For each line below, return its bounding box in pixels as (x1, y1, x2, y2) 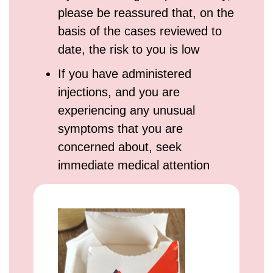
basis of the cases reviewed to (58, 24, 222, 38)
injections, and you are (58, 85, 180, 99)
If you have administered (58, 67, 191, 80)
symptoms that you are (58, 122, 183, 135)
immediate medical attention (58, 158, 210, 172)
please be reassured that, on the (58, 6, 234, 19)
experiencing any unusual (58, 104, 195, 117)
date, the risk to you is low (58, 43, 199, 56)
